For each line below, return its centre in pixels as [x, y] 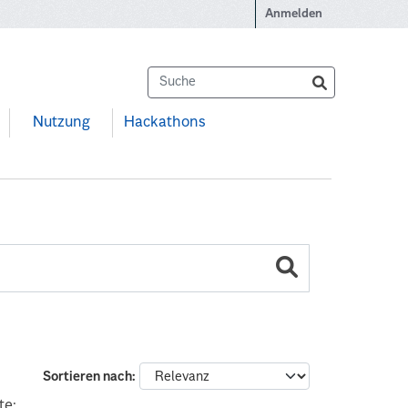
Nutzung [61, 123]
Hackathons [164, 123]
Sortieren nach [87, 377]
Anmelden [294, 14]
